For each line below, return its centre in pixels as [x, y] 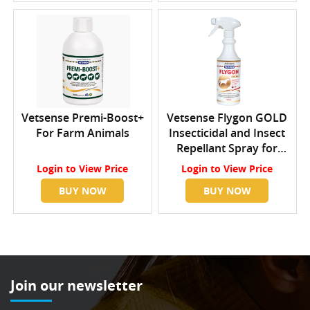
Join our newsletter [76, 286]
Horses [227, 164]
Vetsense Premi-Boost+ [82, 118]
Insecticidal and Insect [227, 133]
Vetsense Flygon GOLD [227, 118]
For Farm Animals [82, 133]
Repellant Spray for [227, 148]
